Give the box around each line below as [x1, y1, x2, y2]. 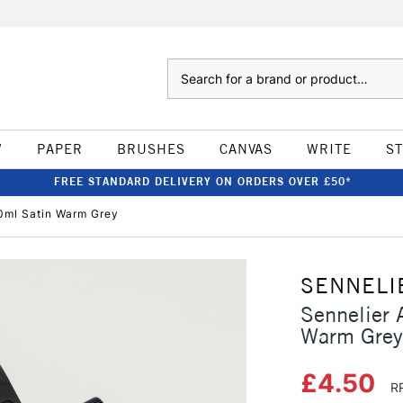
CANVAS [219, 140, 273, 157]
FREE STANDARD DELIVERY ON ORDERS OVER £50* [53, 175, 352, 188]
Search [166, 60, 203, 75]
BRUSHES [116, 140, 185, 157]
